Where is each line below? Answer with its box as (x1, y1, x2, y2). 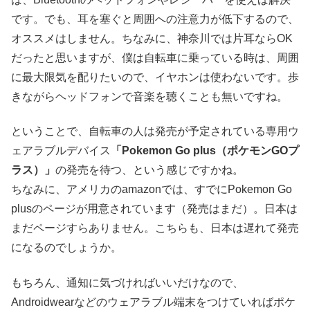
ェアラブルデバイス (11, 145, 111, 157)
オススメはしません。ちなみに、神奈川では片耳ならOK (11, 32, 293, 44)
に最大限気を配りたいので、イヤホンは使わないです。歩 (11, 71, 299, 83)
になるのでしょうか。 (11, 241, 122, 254)
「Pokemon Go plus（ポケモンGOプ (111, 145, 299, 157)
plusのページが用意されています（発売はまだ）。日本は (11, 203, 298, 215)
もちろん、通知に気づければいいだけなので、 (11, 276, 244, 289)
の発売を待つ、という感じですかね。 (55, 164, 244, 176)
